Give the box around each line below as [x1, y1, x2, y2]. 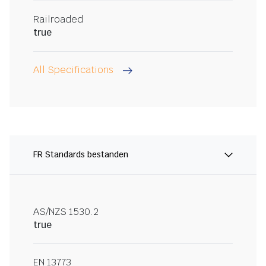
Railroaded [33, 13, 83, 26]
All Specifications [33, 64, 113, 77]
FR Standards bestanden [33, 149, 128, 160]
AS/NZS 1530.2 [33, 205, 99, 218]
